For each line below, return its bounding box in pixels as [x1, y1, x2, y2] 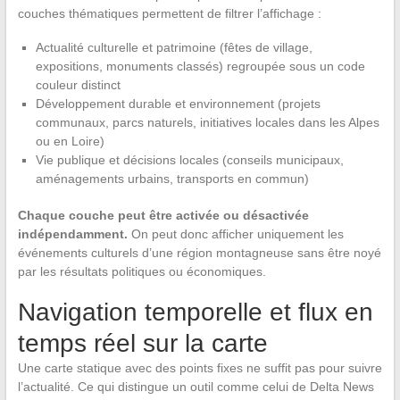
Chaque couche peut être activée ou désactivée [17, 207, 309, 222]
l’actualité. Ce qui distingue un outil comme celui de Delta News [17, 379, 374, 394]
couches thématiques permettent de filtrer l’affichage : [17, 5, 321, 21]
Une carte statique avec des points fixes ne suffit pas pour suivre [17, 360, 382, 375]
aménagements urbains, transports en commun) [35, 171, 309, 186]
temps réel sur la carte [17, 329, 268, 357]
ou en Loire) [35, 133, 104, 148]
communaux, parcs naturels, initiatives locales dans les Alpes [35, 114, 379, 129]
